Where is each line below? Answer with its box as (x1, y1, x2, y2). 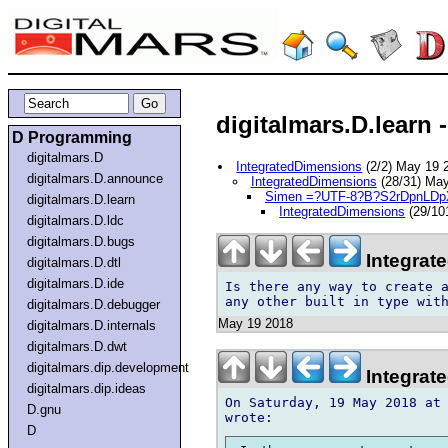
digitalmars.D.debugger (27, 296, 161, 312)
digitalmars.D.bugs (27, 233, 136, 249)
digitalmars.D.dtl (27, 254, 122, 270)
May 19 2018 (218, 315, 293, 331)
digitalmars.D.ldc (27, 212, 125, 228)
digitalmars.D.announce (27, 170, 164, 186)
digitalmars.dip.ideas (27, 380, 147, 396)
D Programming (12, 128, 132, 146)
